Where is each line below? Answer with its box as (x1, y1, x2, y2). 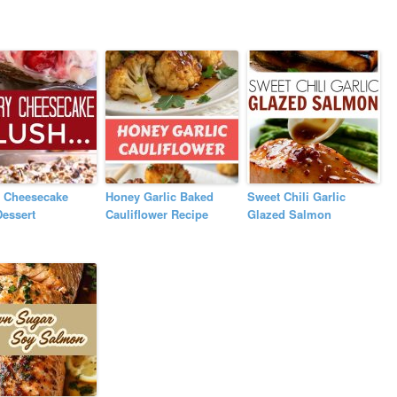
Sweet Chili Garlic (247, 188, 346, 206)
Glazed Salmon (247, 206, 332, 223)
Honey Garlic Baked (105, 188, 214, 206)
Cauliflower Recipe (105, 206, 209, 223)
